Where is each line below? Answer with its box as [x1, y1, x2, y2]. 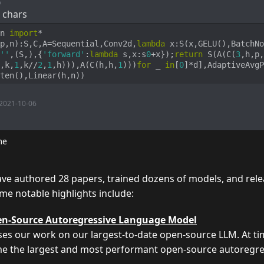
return [174, 49, 203, 59]
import [9, 28, 38, 38]
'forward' [42, 49, 85, 59]
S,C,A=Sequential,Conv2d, [24, 38, 137, 48]
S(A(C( [203, 49, 236, 59]
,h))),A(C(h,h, [52, 60, 118, 70]
